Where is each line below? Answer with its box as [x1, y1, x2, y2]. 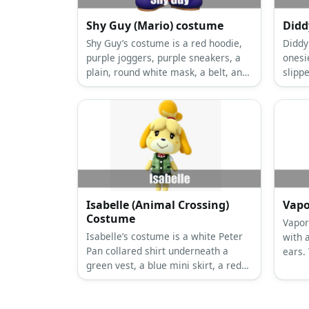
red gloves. [86, 79, 136, 93]
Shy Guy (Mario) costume [86, 17, 223, 33]
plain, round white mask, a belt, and [86, 65, 248, 79]
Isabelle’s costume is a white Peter [86, 229, 243, 243]
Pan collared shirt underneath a [86, 243, 228, 257]
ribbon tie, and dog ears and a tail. [86, 272, 241, 286]
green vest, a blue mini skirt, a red [86, 258, 241, 272]
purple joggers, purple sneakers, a [86, 50, 241, 64]
